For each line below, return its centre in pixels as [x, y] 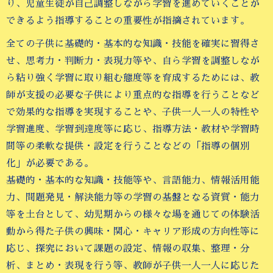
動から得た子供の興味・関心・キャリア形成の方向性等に [133, 232]
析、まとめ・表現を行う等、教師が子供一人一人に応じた [133, 266]
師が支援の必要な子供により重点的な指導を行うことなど [133, 95]
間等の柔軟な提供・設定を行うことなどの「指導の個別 [128, 146]
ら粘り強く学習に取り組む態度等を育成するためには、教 [133, 78]
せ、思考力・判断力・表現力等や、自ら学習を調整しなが [133, 61]
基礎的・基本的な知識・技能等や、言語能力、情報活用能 [133, 180]
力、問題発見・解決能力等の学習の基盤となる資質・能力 [133, 197]
